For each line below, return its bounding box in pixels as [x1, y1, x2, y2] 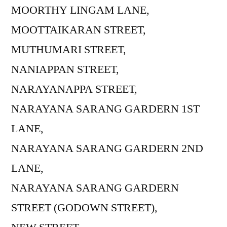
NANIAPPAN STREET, [11, 62, 119, 77]
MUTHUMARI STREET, [11, 42, 126, 57]
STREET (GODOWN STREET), [11, 200, 158, 215]
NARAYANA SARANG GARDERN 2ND [11, 141, 203, 156]
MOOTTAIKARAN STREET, [11, 22, 146, 37]
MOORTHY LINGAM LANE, [11, 3, 149, 17]
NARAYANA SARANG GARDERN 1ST [11, 101, 200, 116]
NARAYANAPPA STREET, [11, 82, 137, 96]
